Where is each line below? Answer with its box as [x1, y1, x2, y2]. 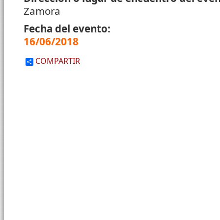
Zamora [24, 4, 60, 18]
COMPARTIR [33, 55, 80, 67]
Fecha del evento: [24, 22, 113, 36]
